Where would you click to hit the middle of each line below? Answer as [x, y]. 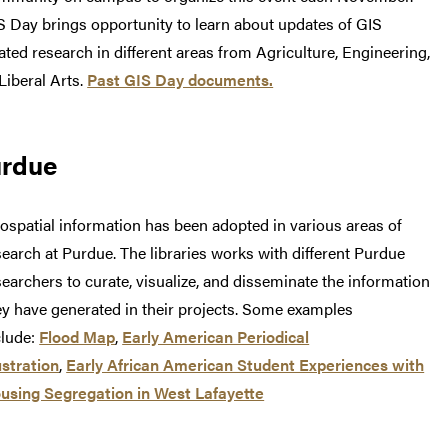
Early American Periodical [216, 337]
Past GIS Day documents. [180, 80]
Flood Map [77, 337]
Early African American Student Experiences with [245, 365]
